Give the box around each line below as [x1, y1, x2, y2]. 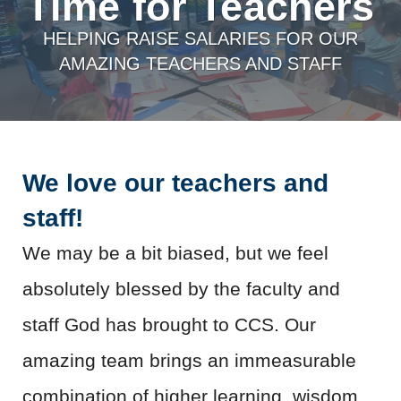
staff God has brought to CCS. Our [22, 314, 316, 336]
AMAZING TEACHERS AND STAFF [59, 54, 342, 74]
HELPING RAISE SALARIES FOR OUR [43, 29, 358, 49]
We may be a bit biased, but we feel [22, 243, 328, 264]
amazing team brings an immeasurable [22, 350, 356, 371]
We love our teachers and [22, 169, 328, 198]
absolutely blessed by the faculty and [22, 278, 340, 300]
